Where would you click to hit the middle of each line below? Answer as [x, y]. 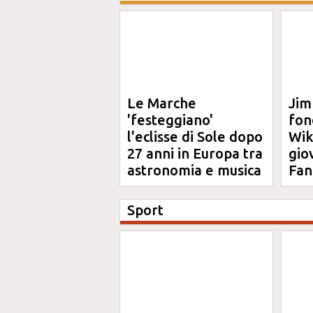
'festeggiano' [170, 120]
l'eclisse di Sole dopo [195, 137]
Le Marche [162, 103]
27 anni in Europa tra [195, 153]
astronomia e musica [194, 170]
